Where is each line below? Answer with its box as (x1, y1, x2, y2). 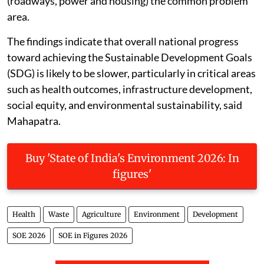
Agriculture (82, 209, 121, 219)
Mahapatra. (7, 114, 61, 127)
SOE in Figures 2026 (58, 230, 127, 240)
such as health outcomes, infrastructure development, (7, 82, 252, 95)
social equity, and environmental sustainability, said (7, 98, 242, 111)
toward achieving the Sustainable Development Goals (7, 50, 252, 64)
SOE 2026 (12, 230, 45, 240)
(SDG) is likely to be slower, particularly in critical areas (7, 66, 256, 80)
